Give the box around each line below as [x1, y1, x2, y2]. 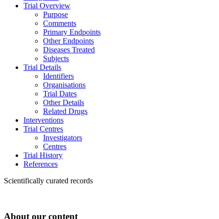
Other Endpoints [43, 36, 94, 45]
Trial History [23, 151, 63, 159]
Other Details [43, 98, 84, 107]
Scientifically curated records [4, 176, 93, 185]
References [23, 159, 58, 168]
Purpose [43, 10, 68, 19]
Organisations [43, 80, 86, 89]
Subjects [43, 54, 69, 63]
